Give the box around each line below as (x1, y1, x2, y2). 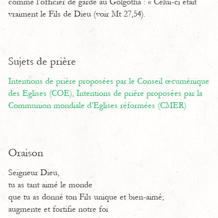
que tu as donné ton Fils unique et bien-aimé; (8, 192, 164, 202)
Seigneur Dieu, (8, 168, 59, 178)
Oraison (8, 146, 43, 159)
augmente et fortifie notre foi (8, 204, 108, 214)
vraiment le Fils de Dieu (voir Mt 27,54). (8, 9, 145, 19)
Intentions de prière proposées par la (76, 89, 202, 98)
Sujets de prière (8, 55, 76, 68)
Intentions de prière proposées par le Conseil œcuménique (8, 76, 209, 86)
